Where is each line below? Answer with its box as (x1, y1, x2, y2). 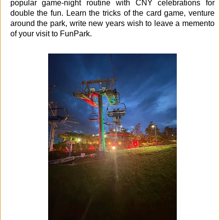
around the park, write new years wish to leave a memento (10, 19, 215, 27)
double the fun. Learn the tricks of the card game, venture (10, 8, 215, 17)
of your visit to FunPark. (10, 29, 92, 38)
